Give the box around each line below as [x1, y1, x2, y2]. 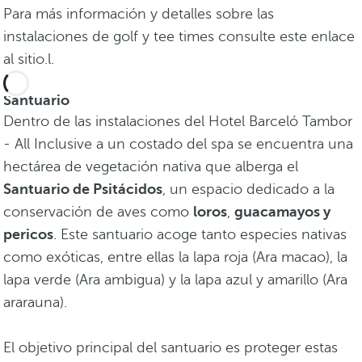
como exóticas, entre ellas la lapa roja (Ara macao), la [3, 249, 347, 266]
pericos [3, 226, 53, 243]
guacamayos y [234, 204, 330, 221]
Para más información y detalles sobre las [3, 6, 274, 23]
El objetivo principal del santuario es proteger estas [3, 339, 338, 356]
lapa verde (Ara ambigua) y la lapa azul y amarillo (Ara [3, 271, 347, 288]
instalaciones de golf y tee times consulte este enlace [3, 28, 355, 45]
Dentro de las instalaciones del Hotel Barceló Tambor [3, 113, 352, 130]
